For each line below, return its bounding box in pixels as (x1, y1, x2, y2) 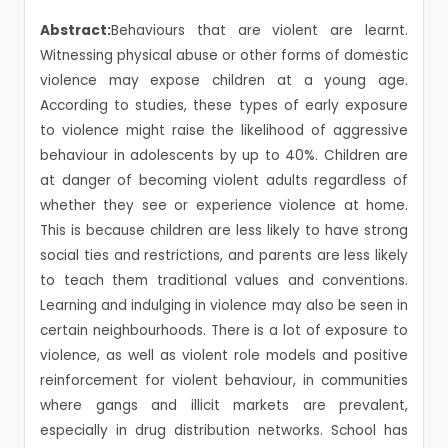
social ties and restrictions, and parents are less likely (40, 246, 408, 265)
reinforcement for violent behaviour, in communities (40, 371, 408, 390)
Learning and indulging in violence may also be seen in (40, 296, 408, 315)
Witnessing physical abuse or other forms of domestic (40, 46, 408, 65)
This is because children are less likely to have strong (40, 221, 408, 240)
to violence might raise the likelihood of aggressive (40, 121, 408, 140)
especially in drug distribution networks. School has (40, 421, 408, 440)
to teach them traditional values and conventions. (40, 271, 408, 290)
